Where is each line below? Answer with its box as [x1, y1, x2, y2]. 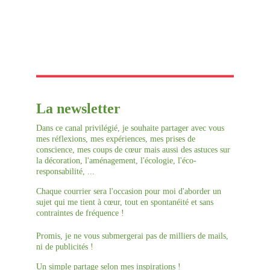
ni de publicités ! [36, 242, 93, 251]
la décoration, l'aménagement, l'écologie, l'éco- [36, 156, 196, 165]
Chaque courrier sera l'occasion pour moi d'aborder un [36, 187, 224, 196]
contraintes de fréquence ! [36, 209, 124, 218]
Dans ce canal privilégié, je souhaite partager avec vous [36, 124, 227, 133]
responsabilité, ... [36, 167, 97, 176]
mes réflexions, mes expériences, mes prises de [36, 134, 198, 143]
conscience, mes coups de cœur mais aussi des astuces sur [36, 145, 233, 154]
